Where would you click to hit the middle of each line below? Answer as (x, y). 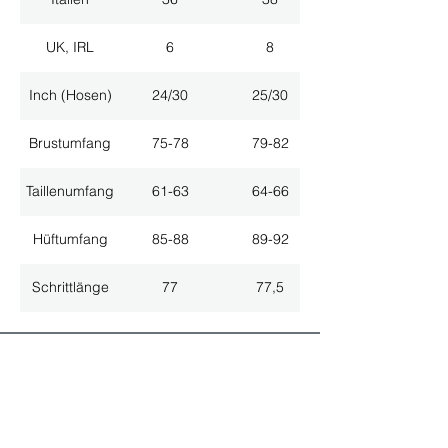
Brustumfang (70, 143)
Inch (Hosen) (70, 95)
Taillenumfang (70, 191)
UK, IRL (70, 47)
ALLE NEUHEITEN (160, 419)
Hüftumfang (70, 239)
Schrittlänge (70, 287)
